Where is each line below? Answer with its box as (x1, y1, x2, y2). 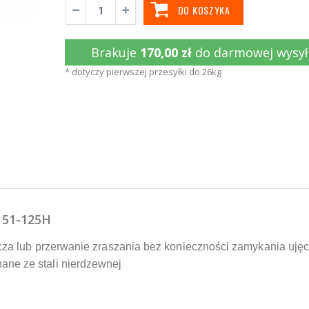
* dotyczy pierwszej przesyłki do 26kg (65, 66, 222, 79)
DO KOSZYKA (177, 3, 230, 18)
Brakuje (91, 44, 141, 61)
